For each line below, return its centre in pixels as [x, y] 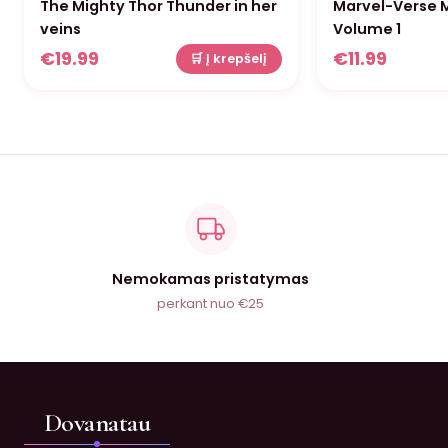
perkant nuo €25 [211, 304]
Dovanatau [97, 423]
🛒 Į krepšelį [229, 59]
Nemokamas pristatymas [211, 279]
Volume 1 [366, 28]
